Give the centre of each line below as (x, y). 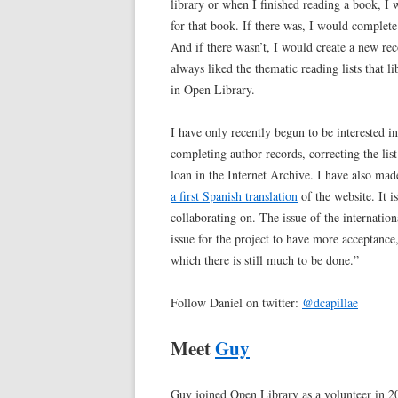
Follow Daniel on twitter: (236, 303)
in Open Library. (213, 90)
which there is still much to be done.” (265, 260)
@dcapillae (330, 303)
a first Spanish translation (234, 196)
